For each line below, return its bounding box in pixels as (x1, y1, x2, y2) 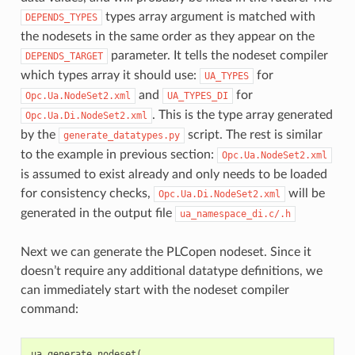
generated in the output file (20, 206, 175, 219)
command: (20, 302, 78, 315)
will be (284, 186, 325, 200)
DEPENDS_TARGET (25, 50, 103, 62)
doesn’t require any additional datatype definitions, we (20, 264, 323, 277)
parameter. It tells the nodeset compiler (107, 48, 328, 62)
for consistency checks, (20, 186, 154, 200)
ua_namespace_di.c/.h (179, 208, 291, 219)
